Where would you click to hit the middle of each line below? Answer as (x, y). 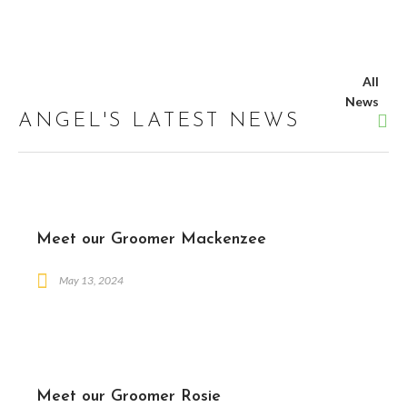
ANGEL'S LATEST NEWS (159, 122)
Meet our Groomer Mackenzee (151, 240)
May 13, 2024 (90, 281)
